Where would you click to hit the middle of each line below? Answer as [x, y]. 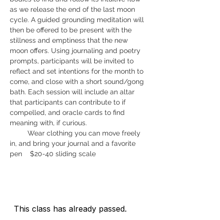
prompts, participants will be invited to [73, 61]
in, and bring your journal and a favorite [74, 143]
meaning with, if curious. [51, 123]
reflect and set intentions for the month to [78, 71]
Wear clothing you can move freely [19, 133]
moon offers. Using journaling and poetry [76, 51]
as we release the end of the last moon [73, 9]
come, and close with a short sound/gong [78, 82]
